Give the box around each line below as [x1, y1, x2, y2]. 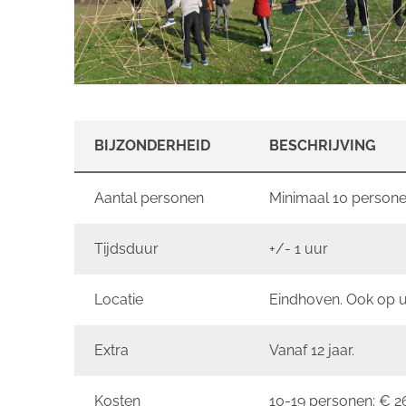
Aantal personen [94, 188, 205, 207]
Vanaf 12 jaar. [269, 341, 355, 359]
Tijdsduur [94, 239, 159, 257]
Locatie [94, 290, 144, 308]
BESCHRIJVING [269, 136, 377, 154]
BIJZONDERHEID [94, 136, 211, 154]
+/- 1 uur [269, 239, 329, 257]
